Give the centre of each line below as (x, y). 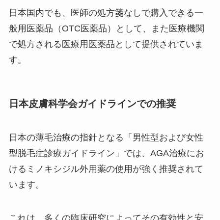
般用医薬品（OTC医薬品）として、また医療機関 (106, 29)
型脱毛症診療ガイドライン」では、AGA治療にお (106, 153)
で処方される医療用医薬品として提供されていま (106, 44)
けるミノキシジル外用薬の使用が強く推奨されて (106, 169)
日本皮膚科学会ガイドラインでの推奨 (92, 103)
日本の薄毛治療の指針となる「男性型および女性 (106, 137)
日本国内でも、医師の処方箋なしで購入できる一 (106, 13)
